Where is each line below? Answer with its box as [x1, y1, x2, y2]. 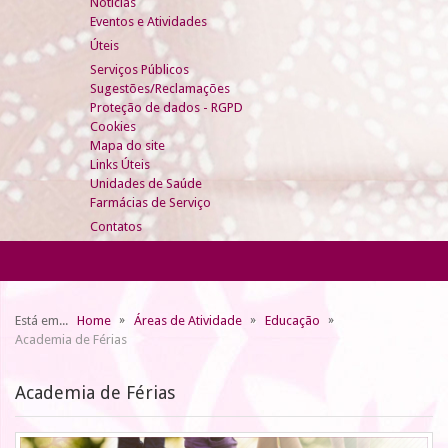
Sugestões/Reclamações [90, 80, 230, 96]
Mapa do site [90, 137, 165, 153]
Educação [265, 312, 320, 328]
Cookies [90, 118, 136, 134]
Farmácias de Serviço [90, 194, 211, 210]
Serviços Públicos [90, 61, 189, 77]
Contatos [90, 218, 142, 234]
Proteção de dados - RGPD [90, 99, 243, 115]
